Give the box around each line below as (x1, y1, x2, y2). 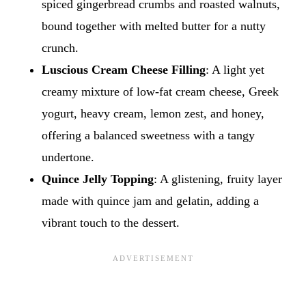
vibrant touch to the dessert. (41, 216, 180, 230)
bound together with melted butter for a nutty (41, 19, 266, 33)
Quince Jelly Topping (41, 172, 154, 186)
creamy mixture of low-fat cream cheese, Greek (41, 85, 279, 99)
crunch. (41, 41, 79, 55)
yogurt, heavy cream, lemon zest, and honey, (41, 107, 264, 121)
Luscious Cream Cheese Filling (41, 63, 206, 77)
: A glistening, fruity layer (153, 172, 282, 186)
